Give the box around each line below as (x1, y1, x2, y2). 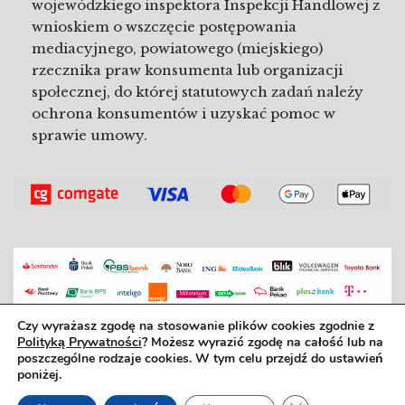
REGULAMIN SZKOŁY (44, 368, 207, 386)
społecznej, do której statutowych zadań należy (32, 83, 363, 100)
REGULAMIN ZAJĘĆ (215, 368, 361, 386)
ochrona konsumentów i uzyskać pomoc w (32, 105, 335, 122)
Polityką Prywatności (17, 334, 142, 351)
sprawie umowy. (32, 127, 147, 144)
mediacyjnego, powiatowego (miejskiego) (32, 40, 323, 57)
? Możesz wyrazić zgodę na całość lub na (142, 334, 383, 351)
